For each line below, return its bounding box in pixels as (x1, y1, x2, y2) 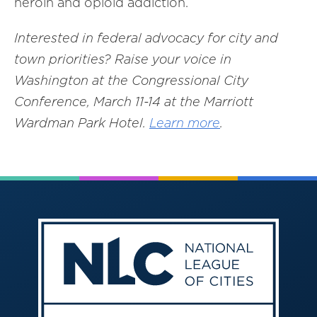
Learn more (149, 115, 220, 130)
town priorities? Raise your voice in (14, 52, 231, 67)
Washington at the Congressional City (14, 73, 248, 88)
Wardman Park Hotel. (14, 115, 149, 130)
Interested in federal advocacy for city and (14, 30, 278, 45)
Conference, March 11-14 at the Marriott (14, 94, 253, 109)
